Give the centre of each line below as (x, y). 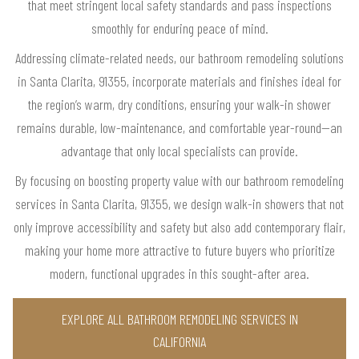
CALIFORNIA (179, 341)
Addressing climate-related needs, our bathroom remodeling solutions (179, 57)
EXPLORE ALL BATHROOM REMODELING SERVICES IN (179, 319)
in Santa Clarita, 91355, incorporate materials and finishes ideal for (179, 81)
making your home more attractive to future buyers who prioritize (179, 250)
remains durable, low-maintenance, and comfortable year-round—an (179, 127)
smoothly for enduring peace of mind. (179, 28)
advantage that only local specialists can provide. (179, 150)
